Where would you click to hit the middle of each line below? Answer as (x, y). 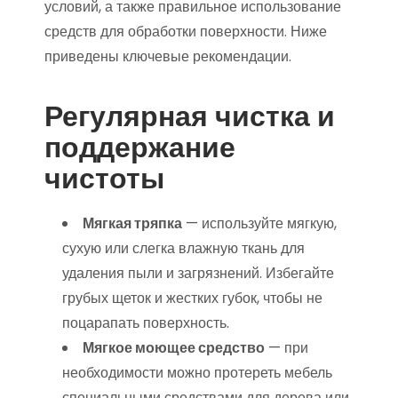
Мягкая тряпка (132, 223)
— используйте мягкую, (259, 223)
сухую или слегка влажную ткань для (183, 248)
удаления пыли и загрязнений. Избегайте (198, 273)
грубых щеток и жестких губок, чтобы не (192, 298)
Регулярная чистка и (190, 116)
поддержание (140, 147)
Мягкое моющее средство (174, 348)
